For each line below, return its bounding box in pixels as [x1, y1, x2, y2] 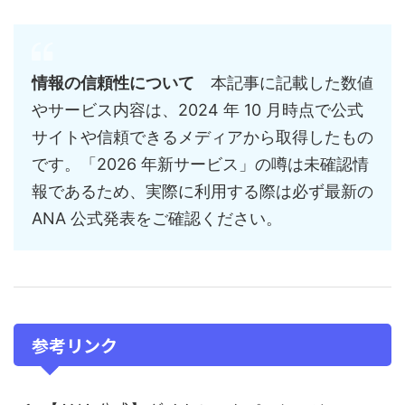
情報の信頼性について [32, 73, 194, 93]
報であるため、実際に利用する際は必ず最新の [32, 182, 373, 202]
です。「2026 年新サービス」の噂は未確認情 [32, 155, 369, 174]
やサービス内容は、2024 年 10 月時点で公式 [32, 100, 363, 120]
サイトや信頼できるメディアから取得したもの [32, 127, 373, 147]
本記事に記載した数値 [194, 73, 373, 93]
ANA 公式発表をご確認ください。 [32, 209, 282, 229]
